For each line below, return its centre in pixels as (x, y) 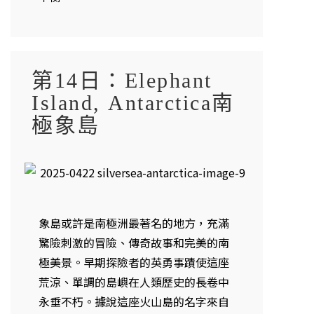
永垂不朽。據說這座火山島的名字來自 (134, 302)
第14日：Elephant (122, 80)
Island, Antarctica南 (133, 102)
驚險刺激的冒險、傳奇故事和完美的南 (134, 243)
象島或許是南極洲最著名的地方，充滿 (134, 223)
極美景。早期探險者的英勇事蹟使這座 (134, 262)
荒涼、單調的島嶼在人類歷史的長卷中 (134, 282)
